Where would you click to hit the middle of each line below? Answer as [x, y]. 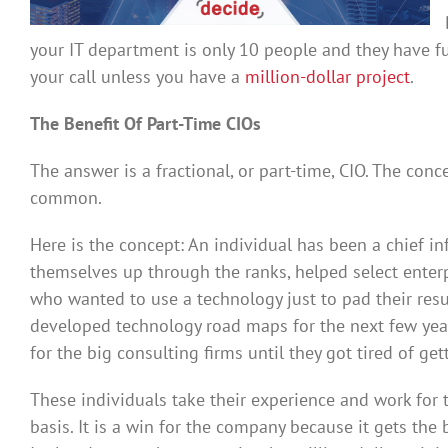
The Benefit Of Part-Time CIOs [145, 123]
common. [66, 197]
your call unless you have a [137, 76]
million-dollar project [327, 76]
